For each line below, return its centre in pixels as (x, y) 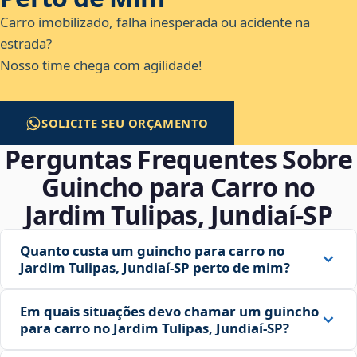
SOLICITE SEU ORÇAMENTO (126, 123)
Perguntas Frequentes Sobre (178, 159)
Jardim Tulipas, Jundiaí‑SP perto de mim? (155, 268)
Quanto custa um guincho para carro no (152, 251)
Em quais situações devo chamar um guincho (169, 312)
